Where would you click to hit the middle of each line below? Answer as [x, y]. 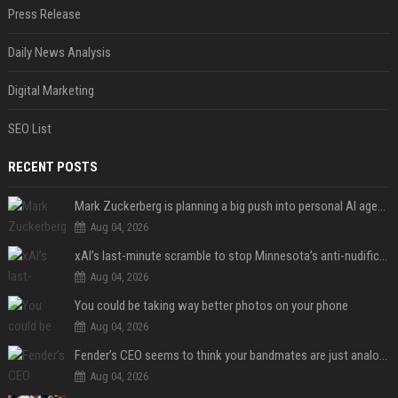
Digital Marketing [51, 91]
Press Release [44, 15]
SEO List [29, 129]
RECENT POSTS [52, 167]
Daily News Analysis [59, 53]
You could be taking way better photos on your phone [211, 306]
